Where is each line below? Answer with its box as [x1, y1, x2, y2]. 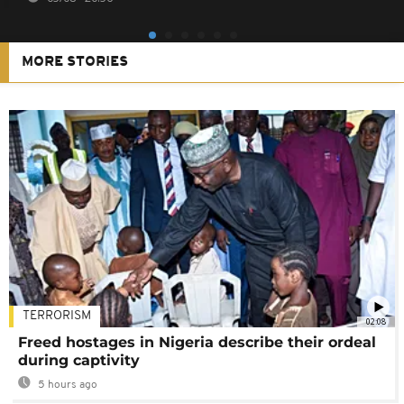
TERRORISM [23, 309, 91, 324]
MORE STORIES [22, 55, 128, 70]
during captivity [18, 352, 140, 370]
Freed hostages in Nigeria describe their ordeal [18, 334, 376, 352]
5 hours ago [35, 380, 97, 391]
